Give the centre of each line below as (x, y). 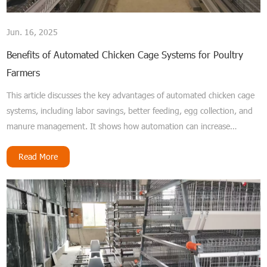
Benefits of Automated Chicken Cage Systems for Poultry (125, 55)
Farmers (24, 73)
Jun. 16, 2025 (32, 32)
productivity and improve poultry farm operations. (98, 142)
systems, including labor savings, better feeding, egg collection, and (130, 111)
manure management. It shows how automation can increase (119, 126)
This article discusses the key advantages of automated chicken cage (131, 95)
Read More (38, 157)
